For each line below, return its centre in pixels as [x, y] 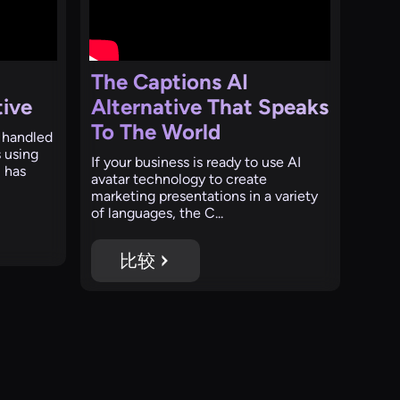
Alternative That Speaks [210, 106]
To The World [156, 131]
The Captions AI [170, 81]
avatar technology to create [179, 179]
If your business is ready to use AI [196, 162]
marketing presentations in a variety [205, 196]
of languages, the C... [158, 212]
